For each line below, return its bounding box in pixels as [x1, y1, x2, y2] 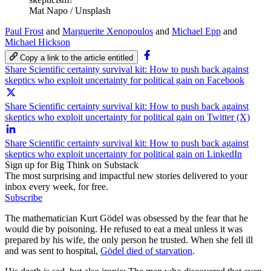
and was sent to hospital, [5, 245, 100, 256]
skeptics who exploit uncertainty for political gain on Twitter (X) [5, 111, 250, 122]
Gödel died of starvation [100, 245, 192, 256]
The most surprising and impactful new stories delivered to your [5, 170, 247, 181]
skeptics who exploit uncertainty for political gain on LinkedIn [5, 148, 242, 159]
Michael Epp [172, 25, 221, 36]
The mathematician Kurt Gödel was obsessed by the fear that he [5, 212, 248, 223]
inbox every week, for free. [5, 181, 108, 192]
